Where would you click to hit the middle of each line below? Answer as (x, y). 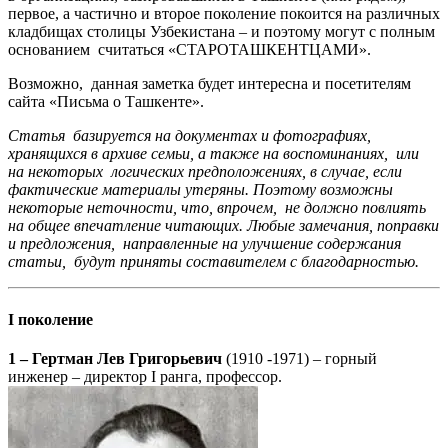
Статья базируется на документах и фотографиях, (189, 136)
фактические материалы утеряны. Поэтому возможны (200, 190)
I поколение (50, 319)
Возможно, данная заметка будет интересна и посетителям (209, 84)
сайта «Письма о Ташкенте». (106, 102)
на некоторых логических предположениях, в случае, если (205, 172)
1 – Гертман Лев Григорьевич (115, 358)
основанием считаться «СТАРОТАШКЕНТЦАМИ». (189, 50)
